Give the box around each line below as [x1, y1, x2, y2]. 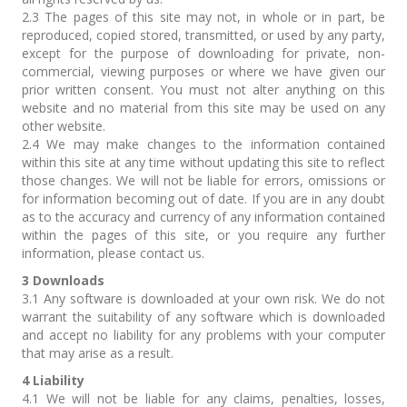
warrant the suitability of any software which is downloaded [22, 308, 385, 325]
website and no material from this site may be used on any [22, 99, 385, 116]
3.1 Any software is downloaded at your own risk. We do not [22, 290, 385, 307]
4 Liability [22, 372, 84, 389]
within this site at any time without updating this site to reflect [22, 154, 385, 171]
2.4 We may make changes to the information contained [22, 135, 385, 153]
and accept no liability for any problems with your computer [22, 326, 385, 343]
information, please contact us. [22, 244, 204, 262]
